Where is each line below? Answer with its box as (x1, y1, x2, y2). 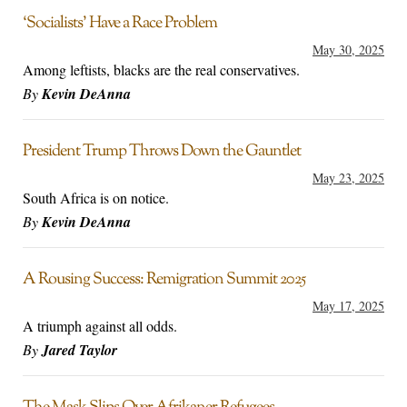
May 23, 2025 (313, 169, 384, 187)
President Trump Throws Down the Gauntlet (23, 140, 301, 164)
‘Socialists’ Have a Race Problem (23, 12, 217, 36)
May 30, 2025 (313, 41, 384, 59)
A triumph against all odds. (23, 316, 177, 336)
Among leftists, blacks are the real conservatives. (23, 60, 300, 80)
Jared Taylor (42, 340, 117, 361)
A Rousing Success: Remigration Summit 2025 (23, 268, 305, 293)
